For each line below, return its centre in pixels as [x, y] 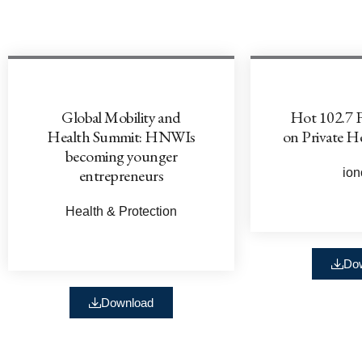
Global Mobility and [121, 117]
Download [127, 302]
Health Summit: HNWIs [121, 136]
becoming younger [121, 156]
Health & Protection [121, 211]
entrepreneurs [121, 175]
